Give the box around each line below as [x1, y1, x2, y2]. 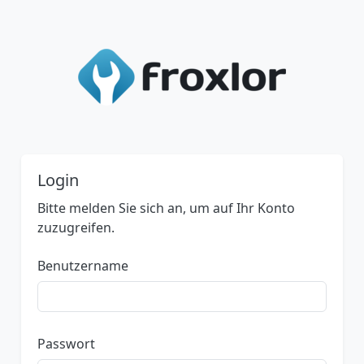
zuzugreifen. [37, 219, 115, 236]
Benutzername [37, 257, 128, 275]
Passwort [37, 335, 95, 353]
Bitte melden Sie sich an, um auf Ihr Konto [37, 199, 295, 217]
